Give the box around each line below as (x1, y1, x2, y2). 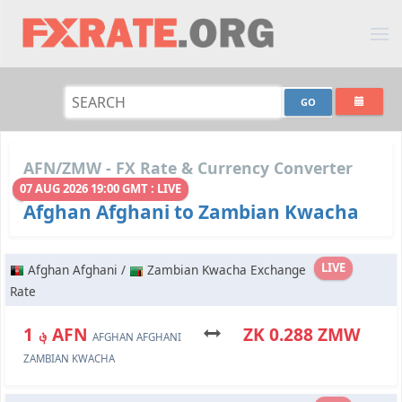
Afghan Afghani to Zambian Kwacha (23, 199, 359, 225)
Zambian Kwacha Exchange (144, 261, 306, 279)
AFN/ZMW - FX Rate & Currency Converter (23, 157, 353, 179)
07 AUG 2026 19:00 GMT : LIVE (20, 180, 181, 197)
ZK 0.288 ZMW (221, 322, 361, 347)
